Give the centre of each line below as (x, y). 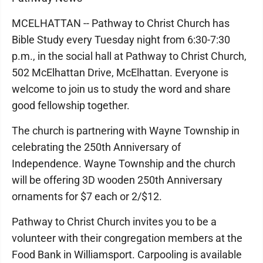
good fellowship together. (71, 105)
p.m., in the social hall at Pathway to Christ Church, (129, 56)
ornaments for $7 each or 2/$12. (87, 196)
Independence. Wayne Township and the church (124, 163)
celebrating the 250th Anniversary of (96, 147)
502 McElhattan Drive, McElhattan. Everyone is (120, 73)
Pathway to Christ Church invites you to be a (114, 222)
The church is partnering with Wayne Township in (126, 131)
